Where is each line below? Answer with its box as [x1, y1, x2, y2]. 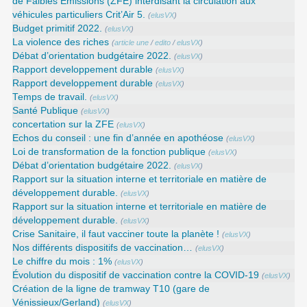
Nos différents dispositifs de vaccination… [12, 242, 193, 253]
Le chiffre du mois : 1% [12, 256, 112, 267]
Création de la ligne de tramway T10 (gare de [12, 283, 210, 294]
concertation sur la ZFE [12, 119, 114, 130]
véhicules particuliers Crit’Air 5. [12, 9, 146, 20]
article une [114, 38, 149, 47]
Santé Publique [12, 105, 79, 116]
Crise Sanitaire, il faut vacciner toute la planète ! [12, 228, 220, 239]
